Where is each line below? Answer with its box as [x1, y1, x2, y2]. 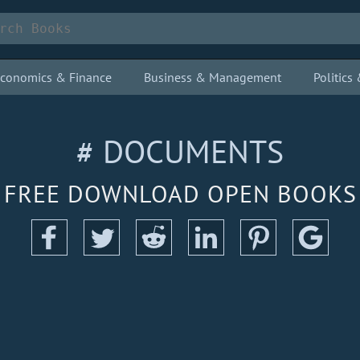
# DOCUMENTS [76, 130, 284, 172]
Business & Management [144, 69, 281, 85]
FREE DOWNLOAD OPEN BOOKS [3, 178, 357, 209]
